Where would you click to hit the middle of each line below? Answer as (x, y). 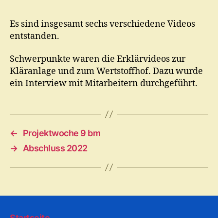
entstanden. (35, 36)
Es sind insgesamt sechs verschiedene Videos (102, 24)
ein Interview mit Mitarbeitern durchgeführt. (104, 83)
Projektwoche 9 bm (62, 133)
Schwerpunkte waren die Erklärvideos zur (98, 59)
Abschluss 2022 (55, 148)
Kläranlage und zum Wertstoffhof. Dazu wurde (106, 71)
